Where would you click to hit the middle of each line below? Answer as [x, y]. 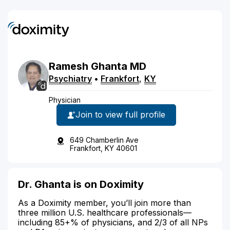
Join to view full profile [120, 114]
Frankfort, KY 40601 [103, 148]
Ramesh [69, 66]
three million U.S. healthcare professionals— [105, 212]
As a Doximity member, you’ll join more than [104, 203]
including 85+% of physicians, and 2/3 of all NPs [113, 222]
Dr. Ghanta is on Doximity [81, 184]
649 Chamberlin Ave [104, 140]
